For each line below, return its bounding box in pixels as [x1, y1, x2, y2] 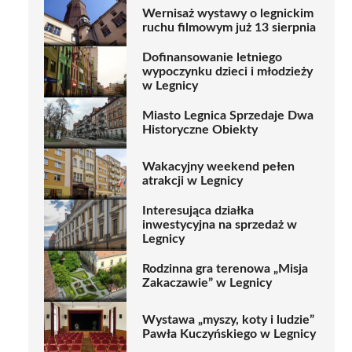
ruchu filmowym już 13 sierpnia [142, 21, 316, 35]
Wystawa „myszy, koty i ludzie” [142, 313, 314, 327]
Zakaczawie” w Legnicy [142, 277, 272, 290]
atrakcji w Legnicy [142, 174, 243, 188]
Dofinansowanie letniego [142, 51, 282, 64]
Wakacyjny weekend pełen [142, 160, 295, 174]
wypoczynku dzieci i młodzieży [142, 65, 313, 79]
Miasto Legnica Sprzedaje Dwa [142, 109, 313, 123]
